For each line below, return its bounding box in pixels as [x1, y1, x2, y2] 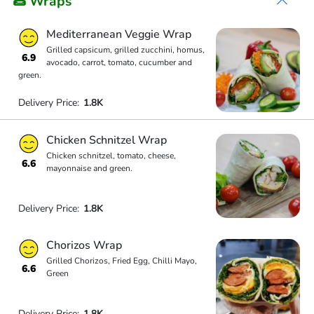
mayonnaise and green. [46, 162, 132, 174]
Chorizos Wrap [46, 238, 122, 253]
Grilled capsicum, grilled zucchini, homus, [46, 44, 205, 55]
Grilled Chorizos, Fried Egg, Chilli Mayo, [46, 255, 197, 266]
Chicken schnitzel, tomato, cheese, [46, 149, 176, 161]
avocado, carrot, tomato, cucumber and [46, 57, 192, 68]
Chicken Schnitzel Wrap [46, 132, 167, 148]
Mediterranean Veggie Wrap [46, 27, 191, 42]
